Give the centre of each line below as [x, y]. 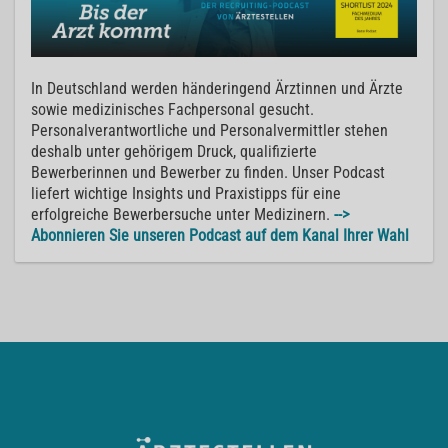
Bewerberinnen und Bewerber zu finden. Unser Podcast [208, 173]
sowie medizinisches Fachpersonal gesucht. [172, 110]
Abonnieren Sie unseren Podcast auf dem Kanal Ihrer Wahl [220, 236]
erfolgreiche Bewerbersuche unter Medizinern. [182, 215]
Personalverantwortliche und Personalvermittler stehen [209, 131]
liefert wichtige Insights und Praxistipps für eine [186, 194]
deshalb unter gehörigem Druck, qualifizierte [174, 152]
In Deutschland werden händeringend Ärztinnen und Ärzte [217, 89]
